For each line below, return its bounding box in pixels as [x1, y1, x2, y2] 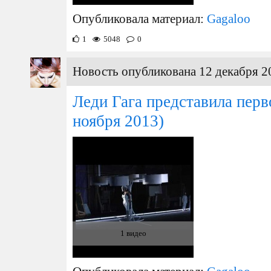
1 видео [120, 229, 146, 238]
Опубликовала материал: [73, 12, 207, 25]
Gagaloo [207, 12, 250, 25]
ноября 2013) [73, 112, 164, 130]
